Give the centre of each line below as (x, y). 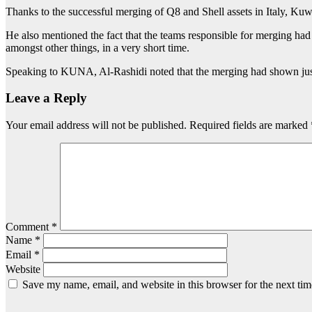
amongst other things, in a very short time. (97, 47)
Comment (29, 226)
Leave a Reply (46, 98)
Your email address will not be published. (96, 125)
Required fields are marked (250, 125)
